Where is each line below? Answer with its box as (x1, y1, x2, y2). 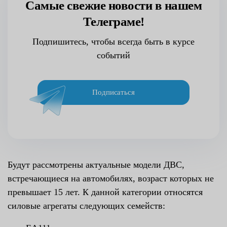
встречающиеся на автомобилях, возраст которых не (8, 173, 214, 184)
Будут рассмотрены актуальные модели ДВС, (8, 160, 184, 170)
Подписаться (92, 88, 135, 97)
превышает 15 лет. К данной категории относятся (8, 187, 203, 198)
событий (97, 50, 130, 61)
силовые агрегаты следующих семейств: (8, 201, 165, 211)
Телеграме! (83, 15, 144, 29)
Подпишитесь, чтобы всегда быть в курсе (32, 36, 195, 47)
